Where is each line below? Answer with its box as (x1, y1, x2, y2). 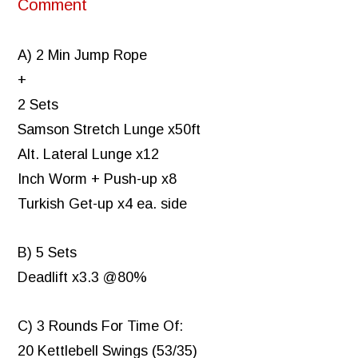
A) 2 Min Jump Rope (18, 47, 148, 64)
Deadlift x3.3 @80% (18, 269, 148, 286)
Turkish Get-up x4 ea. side (18, 196, 188, 213)
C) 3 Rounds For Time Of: (18, 318, 184, 335)
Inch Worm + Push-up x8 (18, 171, 177, 188)
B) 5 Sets (18, 245, 78, 261)
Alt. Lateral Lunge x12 (18, 146, 160, 163)
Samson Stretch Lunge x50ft (18, 121, 201, 138)
